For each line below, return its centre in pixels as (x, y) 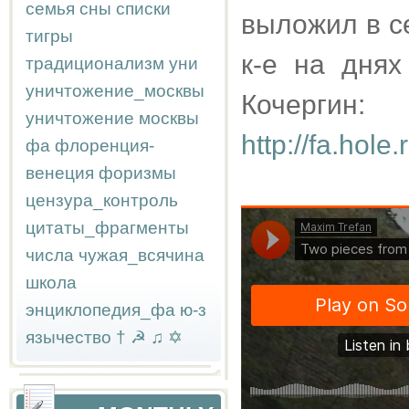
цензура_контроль (102, 200)
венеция (60, 173)
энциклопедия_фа (100, 310)
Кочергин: (303, 105)
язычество (68, 337)
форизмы (137, 173)
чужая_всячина (142, 255)
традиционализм (95, 63)
